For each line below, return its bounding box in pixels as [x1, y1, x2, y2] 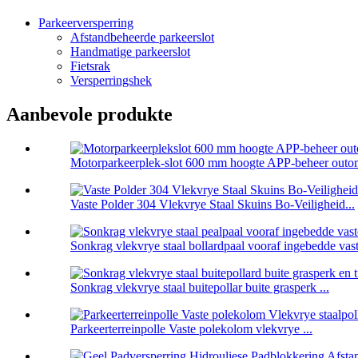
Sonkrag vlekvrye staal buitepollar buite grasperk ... [70, 280, 329, 295]
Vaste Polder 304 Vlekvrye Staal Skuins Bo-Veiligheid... [70, 197, 355, 212]
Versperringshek [70, 74, 152, 88]
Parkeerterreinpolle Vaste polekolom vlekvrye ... [70, 322, 312, 336]
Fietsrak [70, 59, 110, 74]
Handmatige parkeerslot [70, 45, 190, 59]
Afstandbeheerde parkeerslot [70, 30, 214, 45]
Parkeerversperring [38, 16, 133, 30]
